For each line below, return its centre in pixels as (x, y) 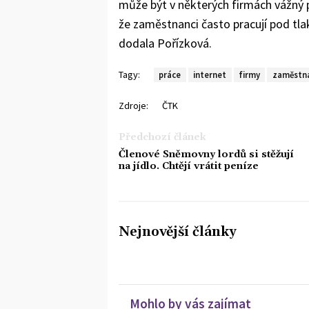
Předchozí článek (162, 137)
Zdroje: (133, 105)
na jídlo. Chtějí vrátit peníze (189, 166)
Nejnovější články (178, 232)
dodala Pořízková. (165, 43)
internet (210, 75)
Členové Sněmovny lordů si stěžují (206, 154)
